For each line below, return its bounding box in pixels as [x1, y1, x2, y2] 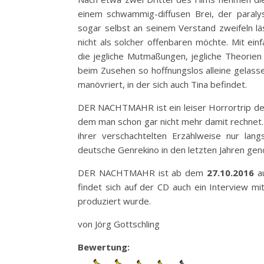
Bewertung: [78, 241, 130, 253]
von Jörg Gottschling [78, 218, 160, 230]
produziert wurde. [78, 195, 151, 207]
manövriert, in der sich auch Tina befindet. [78, 78, 247, 91]
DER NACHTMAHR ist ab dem [78, 167, 207, 179]
